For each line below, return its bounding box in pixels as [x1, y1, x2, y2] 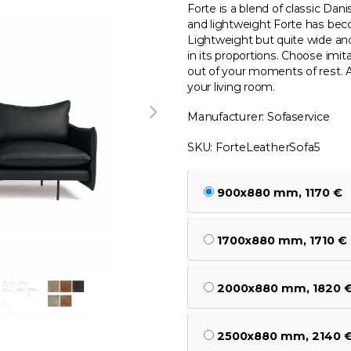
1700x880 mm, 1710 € [217, 233, 347, 248]
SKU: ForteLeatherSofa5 [187, 139, 320, 154]
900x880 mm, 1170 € [217, 186, 342, 201]
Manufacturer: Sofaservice [187, 109, 330, 124]
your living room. [187, 79, 275, 94]
